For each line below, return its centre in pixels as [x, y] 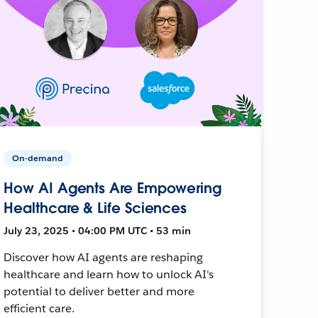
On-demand [38, 158]
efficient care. [39, 308]
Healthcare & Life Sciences [95, 208]
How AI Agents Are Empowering [113, 188]
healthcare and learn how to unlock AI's [109, 274]
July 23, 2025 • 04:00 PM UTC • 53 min [98, 230]
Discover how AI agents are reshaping [103, 257]
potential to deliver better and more [99, 291]
